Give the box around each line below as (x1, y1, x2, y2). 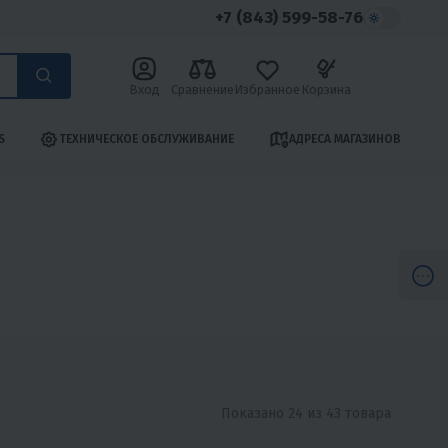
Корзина (300, 81, 351, 97)
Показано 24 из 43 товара (221, 404, 391, 422)
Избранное (233, 81, 300, 97)
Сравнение (170, 81, 234, 97)
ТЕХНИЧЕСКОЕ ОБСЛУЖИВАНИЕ (59, 132, 235, 147)
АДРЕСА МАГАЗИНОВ (288, 132, 401, 147)
